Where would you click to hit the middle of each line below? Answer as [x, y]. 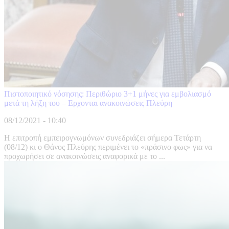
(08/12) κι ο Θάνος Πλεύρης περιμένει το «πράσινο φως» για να [108, 147]
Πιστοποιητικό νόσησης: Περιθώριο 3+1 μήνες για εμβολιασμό [108, 94]
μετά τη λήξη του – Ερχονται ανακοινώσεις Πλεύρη [88, 103]
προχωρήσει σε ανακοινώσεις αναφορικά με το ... [85, 156]
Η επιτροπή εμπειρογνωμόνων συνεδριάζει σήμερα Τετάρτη [102, 138]
